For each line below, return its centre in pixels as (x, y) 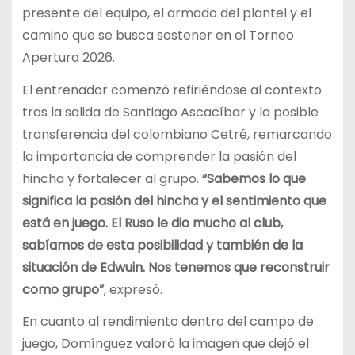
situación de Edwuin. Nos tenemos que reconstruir (176, 267)
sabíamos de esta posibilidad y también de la (162, 245)
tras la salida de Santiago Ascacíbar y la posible (170, 112)
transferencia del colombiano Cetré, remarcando (177, 134)
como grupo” (63, 289)
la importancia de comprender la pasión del (159, 156)
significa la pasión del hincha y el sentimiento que (174, 200)
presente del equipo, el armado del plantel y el (166, 13)
